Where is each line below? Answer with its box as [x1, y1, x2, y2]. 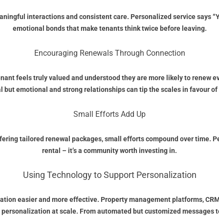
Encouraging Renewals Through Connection [34, 48, 185, 58]
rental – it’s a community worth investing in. [42, 147, 177, 155]
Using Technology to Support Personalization [22, 170, 197, 180]
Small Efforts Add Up [73, 109, 146, 119]
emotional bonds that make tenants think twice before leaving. [12, 24, 207, 33]
